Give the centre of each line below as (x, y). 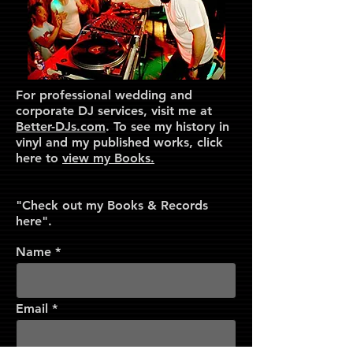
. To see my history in (167, 126)
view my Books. (108, 158)
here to (39, 158)
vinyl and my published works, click (119, 142)
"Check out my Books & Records (112, 205)
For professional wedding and (104, 95)
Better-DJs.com (61, 126)
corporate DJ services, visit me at (114, 111)
